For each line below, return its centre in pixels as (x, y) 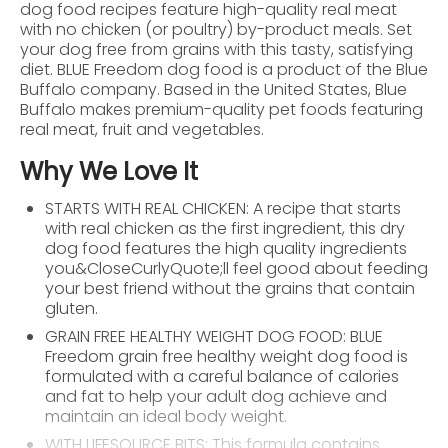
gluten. (71, 308)
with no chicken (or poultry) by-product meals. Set (216, 29)
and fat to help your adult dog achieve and (216, 396)
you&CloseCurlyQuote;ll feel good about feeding (236, 268)
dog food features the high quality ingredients (226, 248)
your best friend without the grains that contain (230, 288)
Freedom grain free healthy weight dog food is (226, 356)
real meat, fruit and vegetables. (142, 129)
